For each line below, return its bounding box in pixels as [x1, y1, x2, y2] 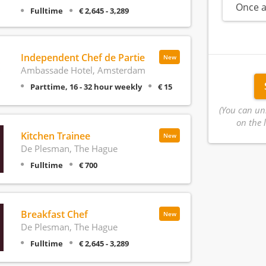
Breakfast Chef [20, 207, 88, 221]
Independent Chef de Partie [20, 50, 145, 64]
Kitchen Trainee [20, 129, 90, 142]
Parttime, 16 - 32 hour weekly [30, 81, 142, 92]
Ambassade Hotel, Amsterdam [20, 64, 145, 76]
